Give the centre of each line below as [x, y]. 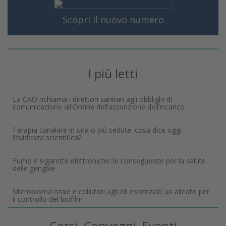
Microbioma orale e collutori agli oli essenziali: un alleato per [111, 192]
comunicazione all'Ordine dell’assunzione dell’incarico [99, 107]
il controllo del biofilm [48, 199]
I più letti [113, 74]
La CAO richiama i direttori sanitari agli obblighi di [92, 99]
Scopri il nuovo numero [113, 19]
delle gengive [34, 168]
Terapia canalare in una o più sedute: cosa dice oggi [97, 130]
